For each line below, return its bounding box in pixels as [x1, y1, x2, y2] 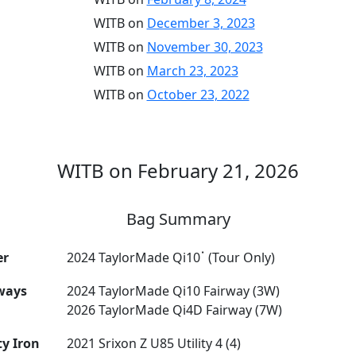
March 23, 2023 [146, 62, 238, 79]
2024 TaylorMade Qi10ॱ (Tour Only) [67, 249, 276, 266]
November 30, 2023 [146, 38, 263, 56]
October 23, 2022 [146, 86, 250, 103]
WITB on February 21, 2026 [57, 157, 299, 184]
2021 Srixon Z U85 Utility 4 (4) [67, 335, 242, 352]
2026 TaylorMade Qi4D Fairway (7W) [67, 301, 283, 319]
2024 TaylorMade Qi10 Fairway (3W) [67, 282, 281, 300]
